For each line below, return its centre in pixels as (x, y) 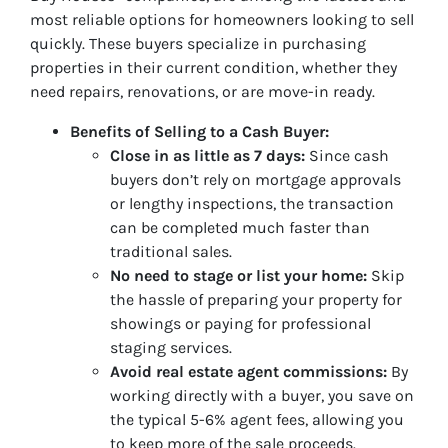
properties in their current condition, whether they (213, 67)
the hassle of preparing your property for (256, 299)
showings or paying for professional (240, 323)
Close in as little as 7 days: (207, 155)
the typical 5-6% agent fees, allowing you (257, 419)
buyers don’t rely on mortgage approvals (255, 179)
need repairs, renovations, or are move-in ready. (202, 91)
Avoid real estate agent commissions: (248, 371)
